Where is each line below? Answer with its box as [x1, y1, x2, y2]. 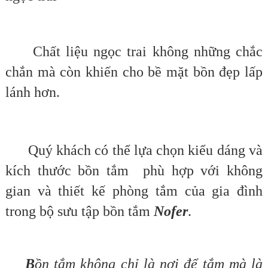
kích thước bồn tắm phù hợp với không [5, 163, 263, 179]
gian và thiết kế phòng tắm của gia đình [5, 183, 263, 199]
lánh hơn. [5, 84, 60, 100]
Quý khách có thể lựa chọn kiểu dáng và [5, 142, 263, 159]
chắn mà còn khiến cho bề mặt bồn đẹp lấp [5, 64, 263, 80]
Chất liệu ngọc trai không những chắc [5, 44, 263, 60]
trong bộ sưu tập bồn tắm [5, 203, 154, 220]
